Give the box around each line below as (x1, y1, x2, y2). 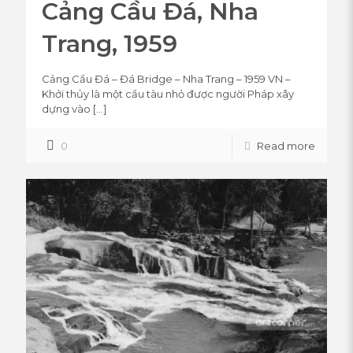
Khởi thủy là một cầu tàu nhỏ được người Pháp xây (42, 87, 294, 100)
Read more (257, 139, 315, 152)
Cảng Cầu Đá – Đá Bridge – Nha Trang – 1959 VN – (42, 72, 291, 85)
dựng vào (42, 102, 91, 115)
